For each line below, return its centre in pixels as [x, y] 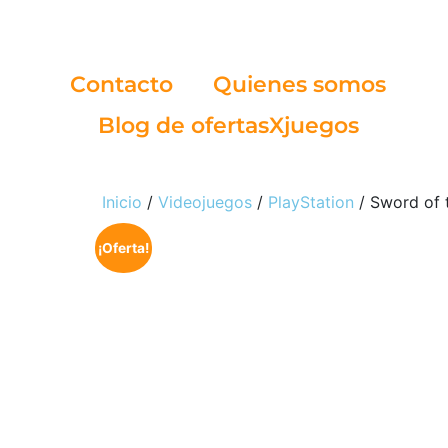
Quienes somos [299, 84]
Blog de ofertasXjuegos [228, 125]
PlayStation [311, 202]
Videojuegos [205, 202]
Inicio [122, 202]
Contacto [121, 84]
